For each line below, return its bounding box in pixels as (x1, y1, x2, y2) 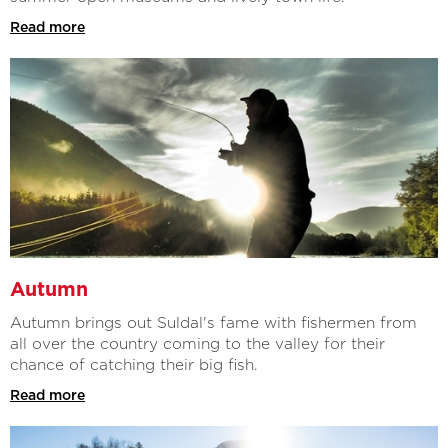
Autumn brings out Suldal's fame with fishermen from (10, 315, 417, 331)
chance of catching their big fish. (10, 357, 258, 373)
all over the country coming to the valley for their (10, 336, 385, 352)
